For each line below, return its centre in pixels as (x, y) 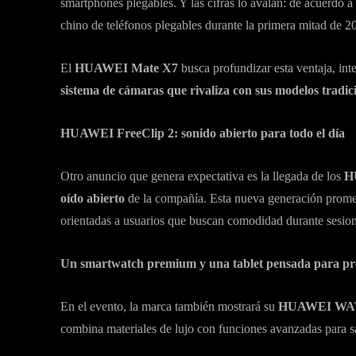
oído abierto (93, 198)
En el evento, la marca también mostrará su (169, 306)
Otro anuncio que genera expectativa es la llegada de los (202, 176)
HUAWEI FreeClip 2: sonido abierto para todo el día (203, 133)
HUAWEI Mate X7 (128, 68)
